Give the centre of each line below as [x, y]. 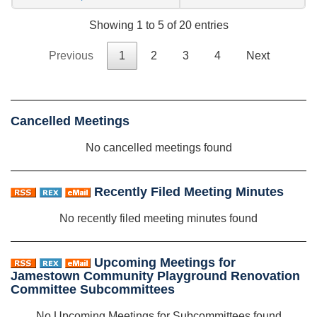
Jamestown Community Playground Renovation [155, 276]
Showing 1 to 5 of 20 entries [158, 25]
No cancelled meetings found [158, 147]
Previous [71, 55]
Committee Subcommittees [93, 289]
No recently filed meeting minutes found [158, 218]
